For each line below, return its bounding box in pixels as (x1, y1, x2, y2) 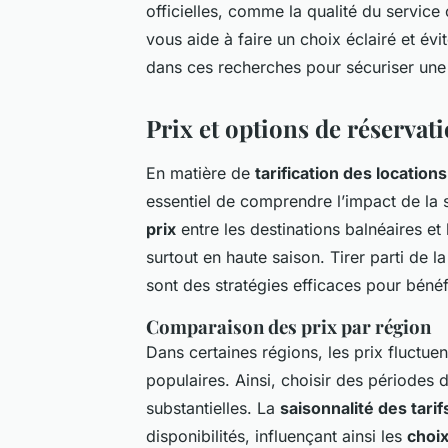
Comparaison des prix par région (146, 313, 431, 339)
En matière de (146, 162, 255, 183)
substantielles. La (146, 397, 280, 418)
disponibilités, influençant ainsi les (146, 425, 407, 446)
